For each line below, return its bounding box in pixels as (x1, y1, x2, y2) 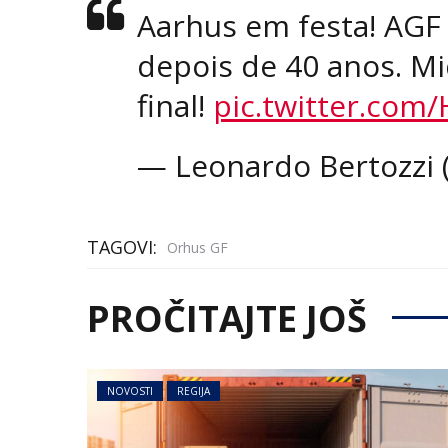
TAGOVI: (87, 235, 162, 260)
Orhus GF (167, 237, 228, 257)
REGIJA (177, 384, 210, 399)
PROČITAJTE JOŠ (87, 294, 367, 344)
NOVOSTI (107, 384, 153, 399)
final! (137, 85, 213, 127)
